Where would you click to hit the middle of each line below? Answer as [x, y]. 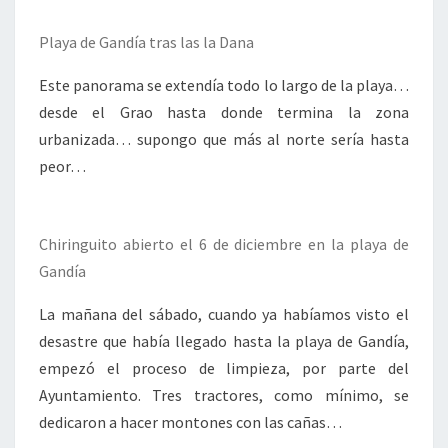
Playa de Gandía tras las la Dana [146, 42]
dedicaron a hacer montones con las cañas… [190, 422]
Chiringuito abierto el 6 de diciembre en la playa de [224, 244]
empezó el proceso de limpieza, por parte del [224, 368]
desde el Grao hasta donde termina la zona [224, 112]
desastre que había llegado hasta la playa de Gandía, [224, 341]
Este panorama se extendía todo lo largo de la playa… [224, 85]
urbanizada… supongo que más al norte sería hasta [224, 139]
